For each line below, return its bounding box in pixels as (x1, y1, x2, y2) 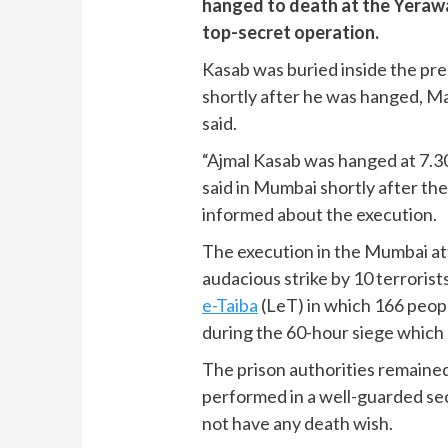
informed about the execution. (202, 202, 438, 225)
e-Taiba (202, 293, 259, 316)
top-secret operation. (202, 20, 380, 43)
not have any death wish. (202, 411, 394, 434)
